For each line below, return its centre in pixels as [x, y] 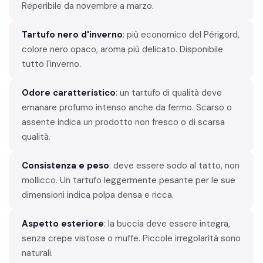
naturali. [37, 253]
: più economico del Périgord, [181, 34]
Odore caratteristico [69, 92]
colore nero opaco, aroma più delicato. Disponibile [122, 49]
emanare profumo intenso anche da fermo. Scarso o [127, 107]
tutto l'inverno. [51, 64]
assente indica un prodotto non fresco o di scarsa [123, 122]
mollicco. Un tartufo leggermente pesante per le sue [129, 180]
